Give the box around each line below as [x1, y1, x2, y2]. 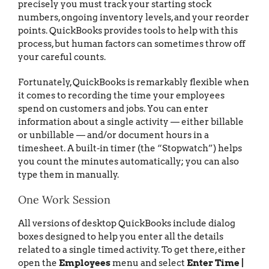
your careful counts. [18, 52, 106, 63]
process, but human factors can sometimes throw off [18, 38, 245, 50]
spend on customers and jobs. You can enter [18, 103, 208, 115]
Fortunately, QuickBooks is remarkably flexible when [18, 77, 249, 88]
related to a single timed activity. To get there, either [18, 244, 246, 256]
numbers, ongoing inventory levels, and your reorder [18, 12, 249, 23]
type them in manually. [18, 169, 119, 181]
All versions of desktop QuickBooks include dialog [18, 218, 235, 229]
